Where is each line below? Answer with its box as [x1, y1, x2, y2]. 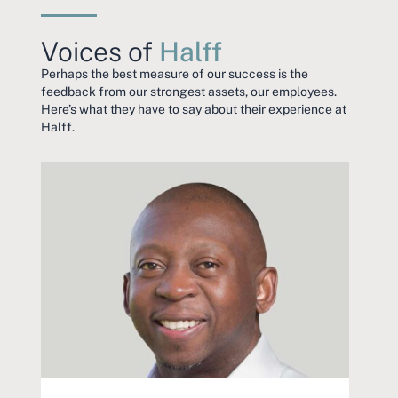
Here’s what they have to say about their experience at [41, 100, 346, 117]
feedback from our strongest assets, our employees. [41, 83, 337, 99]
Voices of [41, 33, 159, 68]
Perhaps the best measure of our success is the [41, 65, 308, 82]
